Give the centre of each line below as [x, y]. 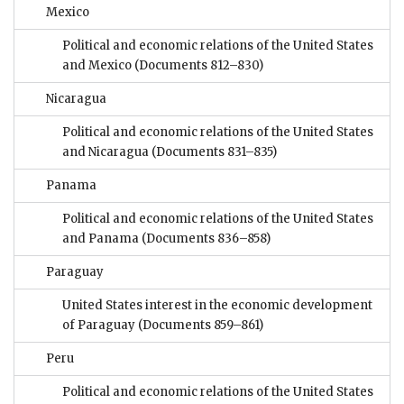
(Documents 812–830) [199, 66]
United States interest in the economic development [217, 306]
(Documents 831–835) [213, 152]
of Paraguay [99, 326]
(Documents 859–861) [199, 326]
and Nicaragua [106, 152]
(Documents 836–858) [206, 239]
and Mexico [98, 66]
